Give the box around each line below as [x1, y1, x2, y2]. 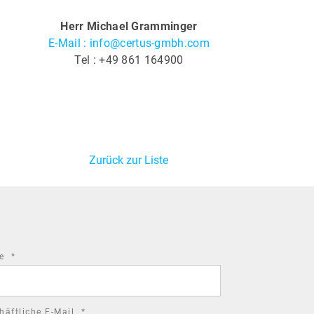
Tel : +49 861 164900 [74, 53, 184, 67]
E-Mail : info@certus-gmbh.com [48, 36, 210, 50]
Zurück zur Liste [89, 153, 169, 167]
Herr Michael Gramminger [60, 20, 198, 33]
